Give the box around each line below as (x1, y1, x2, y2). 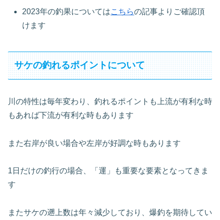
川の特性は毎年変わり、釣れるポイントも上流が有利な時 (8, 97, 212, 106)
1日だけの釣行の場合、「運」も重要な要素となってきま (8, 166, 209, 175)
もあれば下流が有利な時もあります (8, 110, 134, 119)
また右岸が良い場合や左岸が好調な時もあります (8, 138, 181, 147)
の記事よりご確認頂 (134, 7, 205, 16)
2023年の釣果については (22, 7, 111, 16)
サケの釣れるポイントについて (14, 60, 145, 71)
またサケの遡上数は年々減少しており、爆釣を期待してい (8, 208, 212, 217)
